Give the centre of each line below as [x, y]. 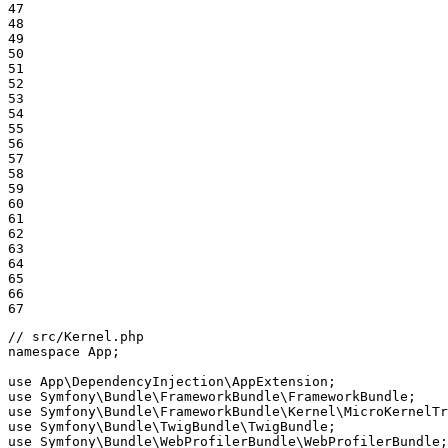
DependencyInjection [148, 382]
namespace [44, 352]
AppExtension [280, 382]
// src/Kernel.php [76, 337]
